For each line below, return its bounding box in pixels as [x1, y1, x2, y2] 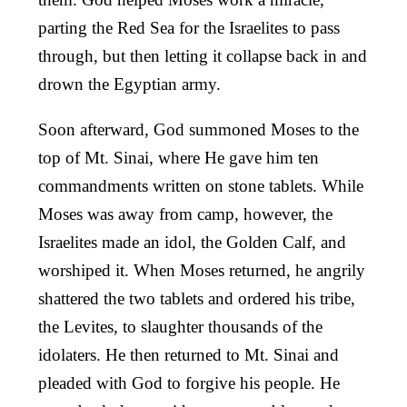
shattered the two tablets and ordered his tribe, [38, 288, 355, 308]
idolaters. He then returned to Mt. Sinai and [38, 344, 339, 364]
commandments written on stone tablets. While [38, 175, 363, 195]
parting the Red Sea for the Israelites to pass [38, 17, 340, 37]
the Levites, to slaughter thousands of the [38, 316, 323, 336]
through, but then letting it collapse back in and [38, 45, 367, 65]
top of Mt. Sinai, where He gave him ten [38, 147, 319, 167]
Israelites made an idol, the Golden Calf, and [38, 232, 346, 252]
